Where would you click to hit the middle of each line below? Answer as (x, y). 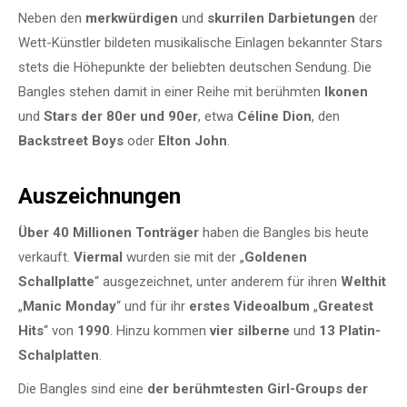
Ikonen (346, 91)
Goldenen (276, 257)
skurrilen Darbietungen (281, 18)
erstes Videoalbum (249, 306)
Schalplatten (59, 355)
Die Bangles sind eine (83, 388)
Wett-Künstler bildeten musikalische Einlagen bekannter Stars (200, 42)
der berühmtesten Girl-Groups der (258, 388)
